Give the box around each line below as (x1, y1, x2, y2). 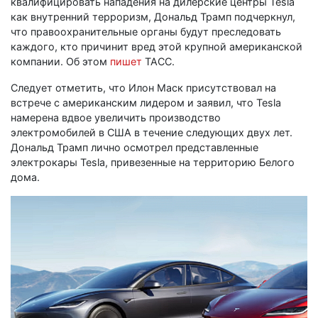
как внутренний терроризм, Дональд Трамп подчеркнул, (11, 11, 295, 23)
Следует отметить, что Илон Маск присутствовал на (11, 82, 276, 94)
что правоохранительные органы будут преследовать (11, 26, 281, 38)
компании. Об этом (11, 55, 110, 67)
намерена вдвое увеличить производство (11, 111, 221, 124)
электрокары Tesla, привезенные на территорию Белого (11, 156, 295, 168)
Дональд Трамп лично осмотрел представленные (11, 141, 258, 153)
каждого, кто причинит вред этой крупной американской (11, 40, 302, 53)
